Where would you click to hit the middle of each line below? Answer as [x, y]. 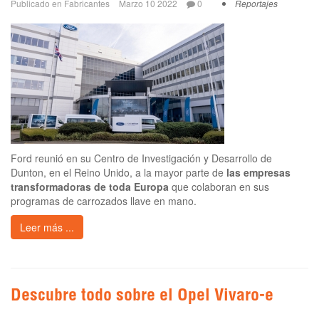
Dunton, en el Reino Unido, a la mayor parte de [119, 172]
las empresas [258, 172]
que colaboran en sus [219, 186]
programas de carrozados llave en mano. [104, 200]
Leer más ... [47, 227]
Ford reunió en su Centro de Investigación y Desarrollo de [141, 158]
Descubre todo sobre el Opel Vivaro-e [142, 297]
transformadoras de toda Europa [90, 186]
